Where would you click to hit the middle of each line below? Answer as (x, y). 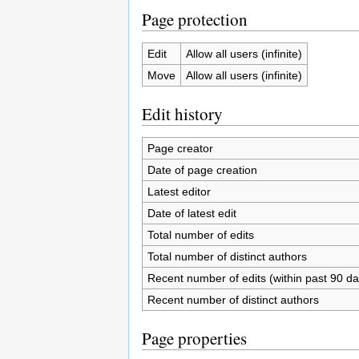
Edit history (182, 113)
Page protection (195, 19)
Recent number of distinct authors (233, 299)
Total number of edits (200, 234)
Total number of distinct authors (227, 256)
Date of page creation (202, 169)
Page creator (180, 148)
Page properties (194, 338)
